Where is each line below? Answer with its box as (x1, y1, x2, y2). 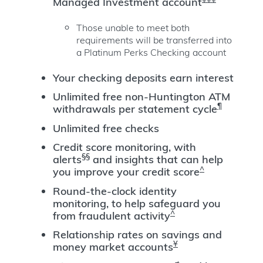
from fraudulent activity (53, 208, 170, 222)
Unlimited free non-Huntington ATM (53, 90, 230, 104)
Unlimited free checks (53, 121, 159, 135)
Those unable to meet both (76, 22, 190, 34)
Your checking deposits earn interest (53, 70, 234, 85)
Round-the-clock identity (53, 184, 177, 198)
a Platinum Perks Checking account (76, 46, 226, 59)
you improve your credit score (53, 165, 200, 179)
